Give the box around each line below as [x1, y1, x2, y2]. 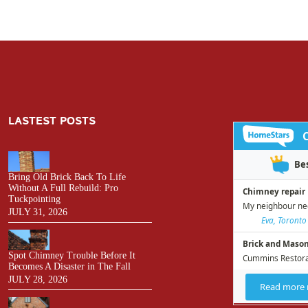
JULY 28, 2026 [8, 274, 67, 285]
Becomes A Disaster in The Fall [8, 261, 131, 272]
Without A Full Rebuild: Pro [8, 182, 118, 193]
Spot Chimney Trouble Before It [8, 250, 135, 261]
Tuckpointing [8, 193, 60, 204]
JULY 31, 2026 [8, 206, 67, 217]
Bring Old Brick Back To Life [8, 171, 126, 182]
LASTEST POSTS [8, 113, 96, 130]
